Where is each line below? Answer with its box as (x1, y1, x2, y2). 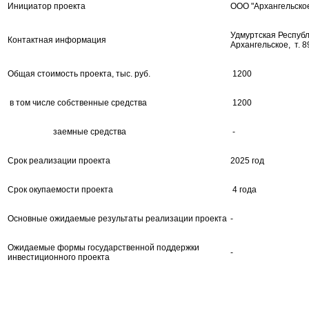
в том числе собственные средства (8, 97, 147, 108)
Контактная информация (8, 34, 106, 45)
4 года (230, 184, 257, 195)
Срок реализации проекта (8, 155, 110, 166)
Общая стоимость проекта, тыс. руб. (8, 68, 150, 79)
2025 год (230, 155, 264, 166)
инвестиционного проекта (8, 252, 110, 262)
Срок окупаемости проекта (8, 184, 113, 195)
